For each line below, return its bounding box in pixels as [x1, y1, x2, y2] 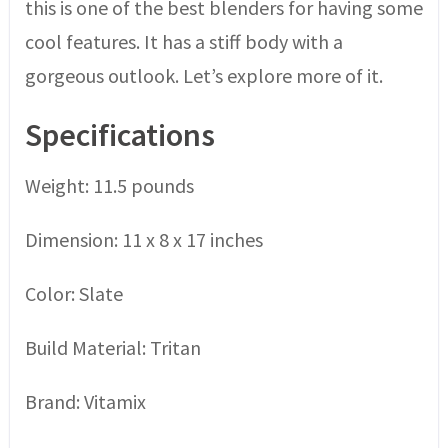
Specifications [24, 114, 215, 155]
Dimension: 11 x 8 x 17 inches [24, 226, 263, 252]
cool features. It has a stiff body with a [24, 28, 343, 54]
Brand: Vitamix [24, 388, 146, 414]
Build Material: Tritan [24, 334, 201, 360]
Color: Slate [24, 280, 123, 306]
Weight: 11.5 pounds [24, 172, 194, 198]
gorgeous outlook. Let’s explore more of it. [24, 62, 383, 88]
